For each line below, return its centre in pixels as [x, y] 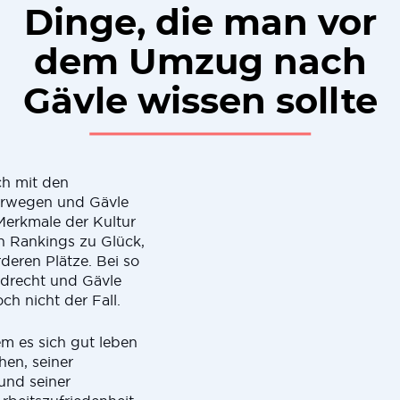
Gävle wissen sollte [200, 103]
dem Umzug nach [200, 63]
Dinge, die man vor [200, 24]
